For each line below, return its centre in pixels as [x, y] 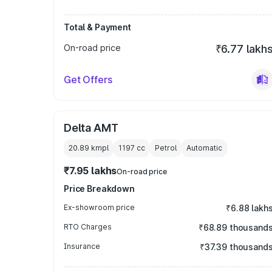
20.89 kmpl [89, 148]
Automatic [204, 148]
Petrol [166, 148]
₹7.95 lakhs [90, 171]
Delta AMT [91, 128]
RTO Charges [88, 227]
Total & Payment [97, 27]
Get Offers [88, 80]
